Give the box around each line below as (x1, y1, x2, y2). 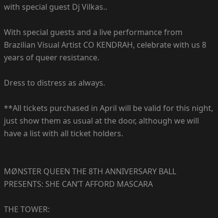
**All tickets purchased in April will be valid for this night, (4, 102, 213, 113)
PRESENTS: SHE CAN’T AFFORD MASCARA (4, 178, 153, 189)
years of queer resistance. (4, 52, 99, 63)
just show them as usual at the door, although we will (4, 115, 199, 126)
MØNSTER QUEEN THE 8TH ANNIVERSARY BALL (4, 165, 176, 177)
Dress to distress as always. (4, 77, 105, 88)
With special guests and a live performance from (4, 26, 182, 37)
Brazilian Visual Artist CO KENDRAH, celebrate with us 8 (4, 39, 206, 50)
